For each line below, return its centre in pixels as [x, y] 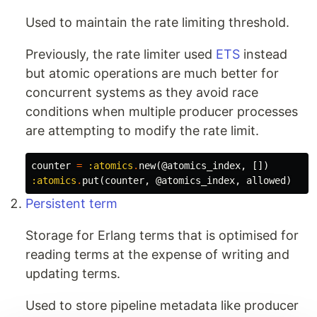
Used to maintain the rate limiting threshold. [157, 22]
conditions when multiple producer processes [162, 111]
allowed [266, 180]
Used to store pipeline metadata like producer [162, 305]
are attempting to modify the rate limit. [142, 130]
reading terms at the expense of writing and [157, 254]
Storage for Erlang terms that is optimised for [162, 235]
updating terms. [73, 273]
